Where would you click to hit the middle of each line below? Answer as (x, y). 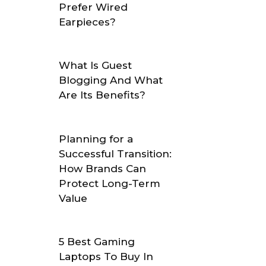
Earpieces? (88, 22)
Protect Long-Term (110, 183)
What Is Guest (96, 66)
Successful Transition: (115, 153)
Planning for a (96, 139)
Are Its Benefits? (102, 95)
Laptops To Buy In (106, 257)
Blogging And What (111, 80)
